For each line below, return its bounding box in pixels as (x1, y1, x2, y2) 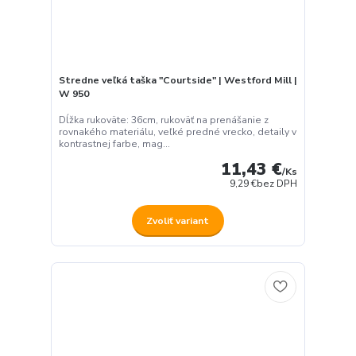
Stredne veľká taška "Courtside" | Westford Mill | (58, 73, 297, 87)
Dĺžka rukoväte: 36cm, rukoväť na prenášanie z (58, 114, 269, 127)
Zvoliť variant (146, 214, 210, 227)
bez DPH (257, 177, 298, 191)
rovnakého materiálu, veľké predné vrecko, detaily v (58, 126, 296, 139)
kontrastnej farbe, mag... (58, 137, 170, 151)
